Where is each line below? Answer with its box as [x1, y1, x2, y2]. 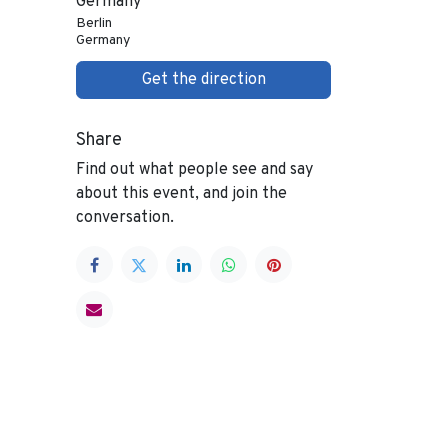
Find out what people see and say [76, 160, 313, 181]
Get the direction [141, 70, 266, 91]
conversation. [76, 208, 174, 229]
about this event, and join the [76, 184, 287, 205]
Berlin [76, 15, 112, 32]
